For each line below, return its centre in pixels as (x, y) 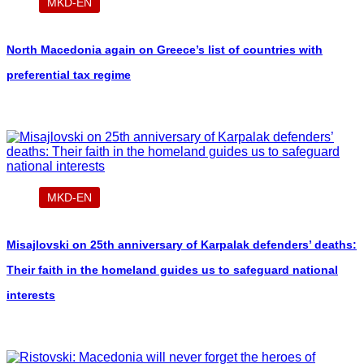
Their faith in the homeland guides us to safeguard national (172, 270)
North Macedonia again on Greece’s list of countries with (165, 50)
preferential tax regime (69, 75)
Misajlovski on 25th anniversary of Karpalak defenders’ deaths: (182, 245)
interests (31, 295)
